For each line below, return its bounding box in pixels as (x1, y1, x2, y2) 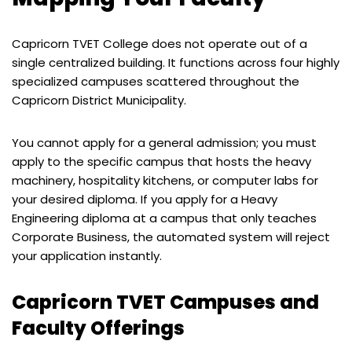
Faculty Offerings (12, 314, 185, 341)
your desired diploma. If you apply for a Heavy (12, 190, 277, 207)
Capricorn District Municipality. (12, 91, 186, 108)
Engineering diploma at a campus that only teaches (12, 209, 317, 226)
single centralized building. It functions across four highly (12, 53, 339, 71)
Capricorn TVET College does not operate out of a (12, 35, 307, 52)
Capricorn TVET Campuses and (12, 288, 319, 315)
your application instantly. (12, 247, 162, 264)
